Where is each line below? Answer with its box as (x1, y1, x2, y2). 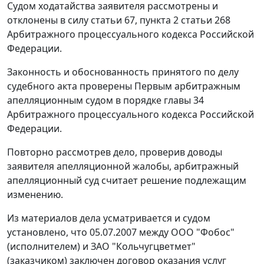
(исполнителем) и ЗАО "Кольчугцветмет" (7, 240, 196, 253)
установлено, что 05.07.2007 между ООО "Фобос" (7, 226, 235, 239)
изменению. (7, 188, 63, 202)
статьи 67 (91, 14, 135, 27)
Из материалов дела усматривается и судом (7, 212, 210, 225)
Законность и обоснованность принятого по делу (7, 65, 239, 79)
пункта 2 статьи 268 (140, 14, 230, 27)
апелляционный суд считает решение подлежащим (7, 174, 246, 187)
